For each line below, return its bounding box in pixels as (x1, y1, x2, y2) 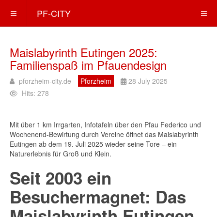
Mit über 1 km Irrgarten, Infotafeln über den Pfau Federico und (10, 120, 201, 129)
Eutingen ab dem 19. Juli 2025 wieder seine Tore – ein (10, 139, 177, 149)
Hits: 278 (22, 88, 49, 98)
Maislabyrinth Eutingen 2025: (10, 44, 157, 61)
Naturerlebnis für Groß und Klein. (10, 149, 111, 158)
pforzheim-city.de (19, 76, 71, 86)
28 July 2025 (128, 76, 168, 86)
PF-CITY (37, 7, 71, 19)
